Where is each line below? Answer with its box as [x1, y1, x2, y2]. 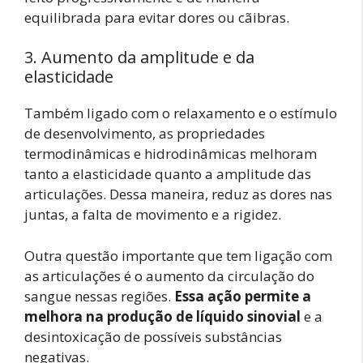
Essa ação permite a [174, 286, 311, 305]
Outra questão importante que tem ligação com [24, 246, 332, 265]
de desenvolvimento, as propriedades [24, 124, 265, 143]
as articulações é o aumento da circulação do [24, 266, 314, 285]
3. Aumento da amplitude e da [24, 46, 254, 69]
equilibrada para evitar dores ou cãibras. [24, 7, 289, 27]
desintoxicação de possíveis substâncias [24, 327, 282, 346]
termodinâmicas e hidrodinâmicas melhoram [24, 144, 317, 164]
